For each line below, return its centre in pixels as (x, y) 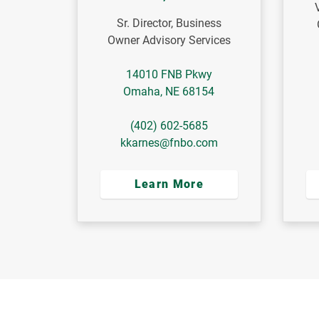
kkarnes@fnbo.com (169, 143)
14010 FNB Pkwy (169, 75)
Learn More (169, 184)
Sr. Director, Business (169, 23)
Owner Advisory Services (169, 41)
